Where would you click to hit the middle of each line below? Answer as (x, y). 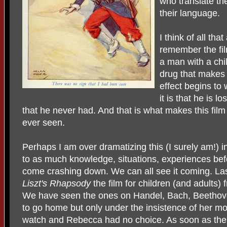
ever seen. (44, 122)
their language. (190, 13)
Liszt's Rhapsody (58, 183)
